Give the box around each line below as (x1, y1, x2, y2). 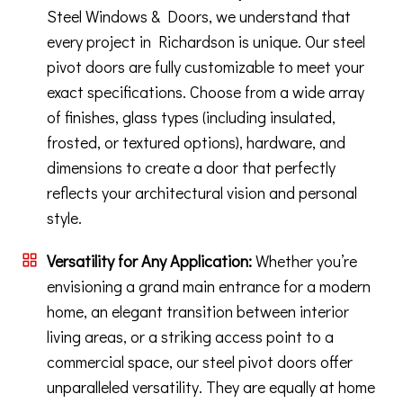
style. (47, 206, 82, 228)
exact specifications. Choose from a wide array (47, 80, 364, 103)
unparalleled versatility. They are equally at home (47, 375, 375, 398)
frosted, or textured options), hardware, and (47, 130, 345, 153)
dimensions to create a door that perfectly (47, 156, 336, 178)
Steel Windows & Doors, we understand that (47, 4, 351, 27)
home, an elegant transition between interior (47, 300, 349, 322)
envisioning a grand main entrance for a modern (47, 274, 371, 297)
